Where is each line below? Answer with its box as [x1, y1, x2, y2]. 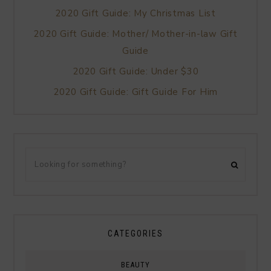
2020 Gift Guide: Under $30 [72, 65, 199, 77]
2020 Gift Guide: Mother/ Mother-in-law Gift [33, 27, 238, 40]
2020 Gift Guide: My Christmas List [55, 7, 216, 19]
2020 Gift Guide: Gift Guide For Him [53, 85, 218, 98]
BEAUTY [121, 260, 150, 269]
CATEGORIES [108, 228, 163, 238]
